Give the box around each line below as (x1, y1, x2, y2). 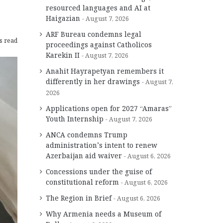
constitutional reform (46, 177, 119, 187)
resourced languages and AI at (46, 2, 150, 12)
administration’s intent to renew (46, 140, 157, 150)
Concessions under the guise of (46, 166, 152, 176)
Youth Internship (46, 113, 104, 123)
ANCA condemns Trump (46, 129, 127, 139)
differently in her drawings (46, 76, 140, 86)
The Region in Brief (46, 193, 111, 203)
